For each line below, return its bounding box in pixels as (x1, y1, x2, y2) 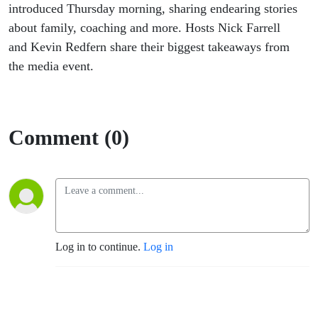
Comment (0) (9, 126, 129, 150)
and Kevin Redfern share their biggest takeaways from (9, 40, 290, 55)
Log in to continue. (55, 241, 143, 253)
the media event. (9, 59, 94, 74)
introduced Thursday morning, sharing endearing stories (9, 1, 297, 16)
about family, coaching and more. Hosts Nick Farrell (9, 21, 280, 35)
